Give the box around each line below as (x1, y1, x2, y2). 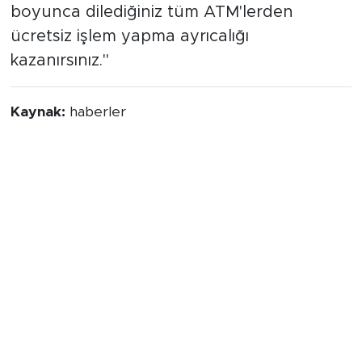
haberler (69, 104, 126, 120)
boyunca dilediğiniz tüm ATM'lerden (10, 3, 293, 20)
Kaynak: (10, 104, 69, 120)
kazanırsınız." (10, 52, 109, 69)
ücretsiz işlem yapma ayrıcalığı (10, 27, 249, 44)
